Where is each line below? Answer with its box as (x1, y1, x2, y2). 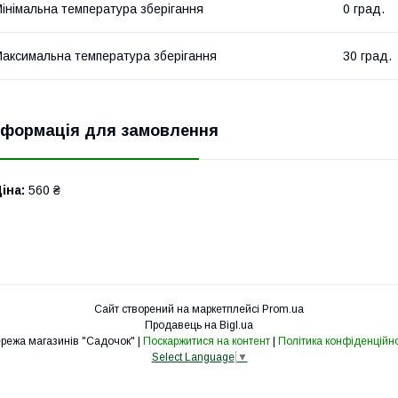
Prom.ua (262, 302, 304, 315)
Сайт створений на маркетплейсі (94, 302, 262, 315)
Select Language (151, 351, 235, 364)
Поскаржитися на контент (142, 334, 270, 347)
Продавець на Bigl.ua (145, 318, 253, 331)
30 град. (343, 48, 392, 63)
